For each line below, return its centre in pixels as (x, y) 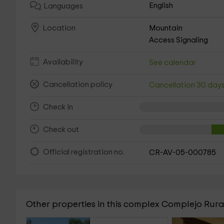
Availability (63, 62)
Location (59, 28)
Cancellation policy (77, 85)
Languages (63, 6)
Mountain (166, 28)
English (161, 6)
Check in (58, 107)
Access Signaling (179, 40)
